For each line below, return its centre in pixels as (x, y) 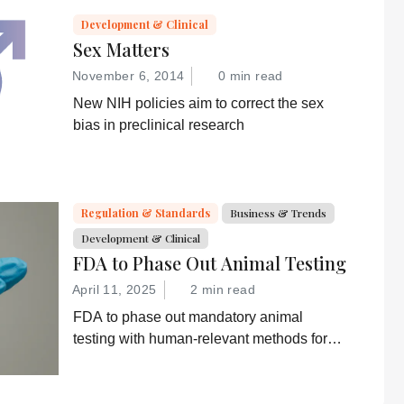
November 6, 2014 (129, 76)
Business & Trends (278, 212)
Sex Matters (121, 49)
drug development (131, 361)
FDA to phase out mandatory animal (188, 317)
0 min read (250, 76)
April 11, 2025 (115, 290)
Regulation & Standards (146, 212)
